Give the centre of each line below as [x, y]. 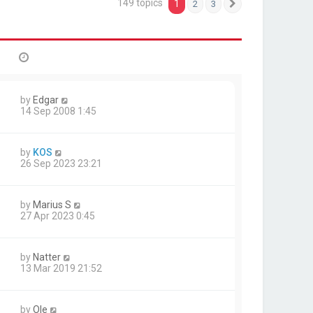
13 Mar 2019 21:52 [61, 268]
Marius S [52, 205]
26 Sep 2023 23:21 [61, 163]
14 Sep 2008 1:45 [58, 111]
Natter [47, 257]
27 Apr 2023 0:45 [58, 216]
